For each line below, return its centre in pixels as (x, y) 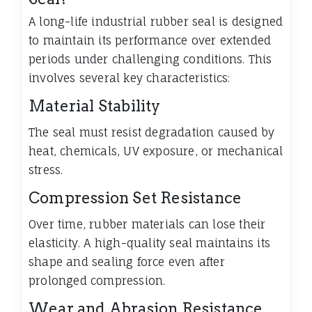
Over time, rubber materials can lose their (147, 225)
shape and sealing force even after (127, 262)
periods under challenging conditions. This (150, 60)
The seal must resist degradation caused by (152, 133)
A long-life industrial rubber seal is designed (156, 22)
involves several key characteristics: (130, 78)
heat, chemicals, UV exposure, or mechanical (156, 151)
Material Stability (95, 106)
